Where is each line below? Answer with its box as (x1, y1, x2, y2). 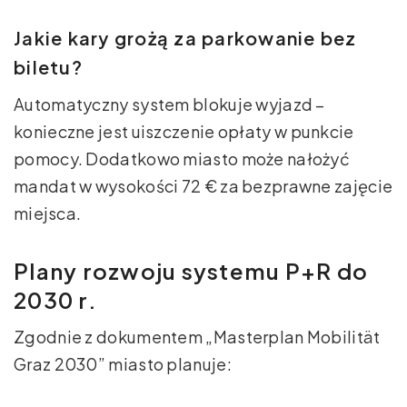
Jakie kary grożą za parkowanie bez (14, 25, 357, 49)
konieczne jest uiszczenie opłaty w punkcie (14, 120, 354, 142)
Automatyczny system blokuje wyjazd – (14, 93, 325, 114)
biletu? (14, 55, 83, 78)
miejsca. (14, 202, 82, 223)
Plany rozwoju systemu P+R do (14, 256, 368, 284)
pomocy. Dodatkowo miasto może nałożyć (14, 147, 351, 169)
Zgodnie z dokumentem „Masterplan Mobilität (14, 325, 381, 347)
